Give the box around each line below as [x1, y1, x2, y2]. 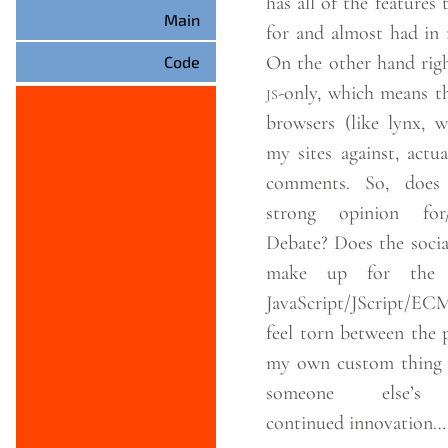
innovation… [349, 411, 446, 435]
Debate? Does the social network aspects [266, 231, 334, 255]
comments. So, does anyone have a [266, 171, 365, 195]
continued [266, 411, 344, 435]
